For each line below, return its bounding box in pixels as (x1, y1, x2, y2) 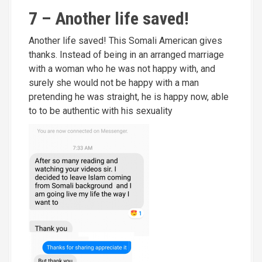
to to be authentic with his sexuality (29, 105, 173, 116)
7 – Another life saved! (29, 8, 189, 29)
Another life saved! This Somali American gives (29, 35, 222, 46)
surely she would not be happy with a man (29, 77, 199, 88)
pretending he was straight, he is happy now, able (29, 91, 229, 102)
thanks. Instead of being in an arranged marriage (29, 49, 224, 60)
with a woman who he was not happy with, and (29, 63, 215, 74)
